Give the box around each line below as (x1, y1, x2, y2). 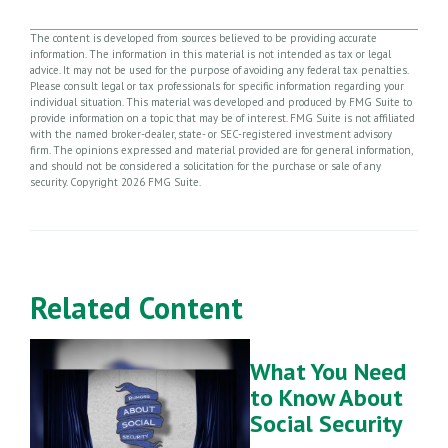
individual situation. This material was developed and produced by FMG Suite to (30, 94, 412, 109)
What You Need (250, 355, 406, 387)
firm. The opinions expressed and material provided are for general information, (30, 142, 412, 157)
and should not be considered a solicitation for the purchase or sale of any (30, 158, 381, 173)
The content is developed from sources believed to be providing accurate (30, 30, 377, 45)
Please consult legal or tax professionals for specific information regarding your (30, 78, 404, 93)
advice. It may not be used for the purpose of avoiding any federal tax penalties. (30, 62, 408, 77)
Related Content (30, 287, 243, 327)
